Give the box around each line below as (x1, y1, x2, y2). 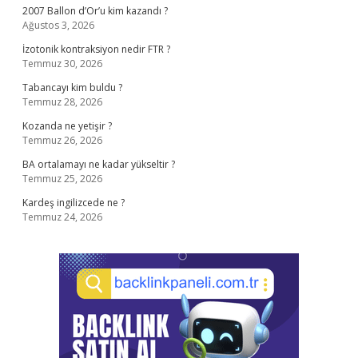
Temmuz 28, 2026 (22, 95, 102, 109)
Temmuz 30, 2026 (22, 57, 102, 70)
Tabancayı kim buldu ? (22, 81, 122, 94)
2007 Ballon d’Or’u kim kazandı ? (22, 4, 168, 18)
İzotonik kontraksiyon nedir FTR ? (22, 42, 170, 56)
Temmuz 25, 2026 (22, 172, 102, 185)
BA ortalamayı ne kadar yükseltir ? (22, 157, 175, 171)
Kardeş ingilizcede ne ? (22, 196, 125, 209)
